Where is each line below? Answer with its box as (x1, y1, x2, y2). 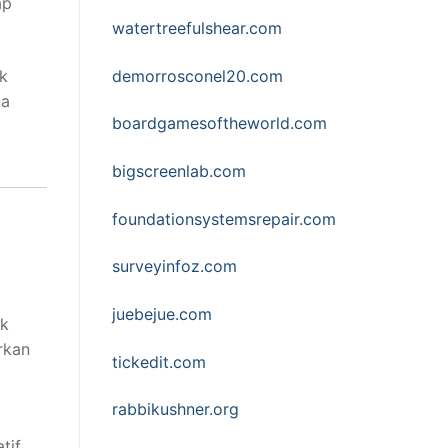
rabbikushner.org (112, 399, 239, 420)
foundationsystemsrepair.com (112, 208, 336, 229)
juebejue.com (112, 303, 212, 324)
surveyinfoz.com (112, 256, 237, 277)
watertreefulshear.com (112, 18, 282, 39)
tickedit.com (112, 351, 206, 372)
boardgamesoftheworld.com (112, 113, 327, 134)
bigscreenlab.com (112, 161, 246, 181)
